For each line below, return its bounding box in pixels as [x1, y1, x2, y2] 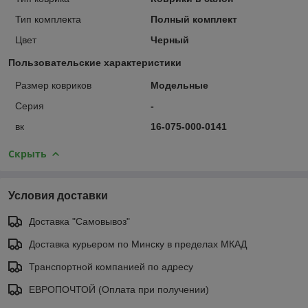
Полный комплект [150, 13, 237, 25]
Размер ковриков [15, 79, 91, 91]
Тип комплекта [15, 13, 81, 25]
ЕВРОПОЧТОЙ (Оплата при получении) [29, 283, 209, 295]
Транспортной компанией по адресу [29, 261, 193, 272]
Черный [150, 34, 189, 45]
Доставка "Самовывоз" [29, 215, 130, 227]
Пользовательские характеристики [8, 56, 181, 68]
